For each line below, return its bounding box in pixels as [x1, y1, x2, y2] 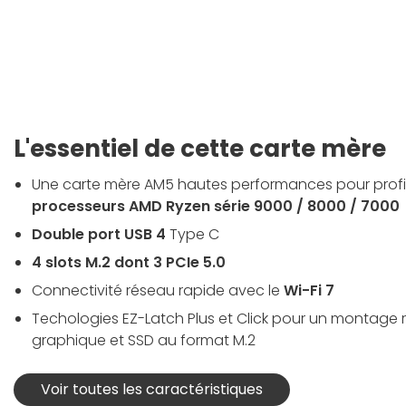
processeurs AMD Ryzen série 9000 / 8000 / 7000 [32, 195, 400, 217]
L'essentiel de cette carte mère [14, 131, 386, 165]
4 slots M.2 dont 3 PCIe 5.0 [32, 251, 226, 273]
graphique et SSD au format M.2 [32, 329, 256, 351]
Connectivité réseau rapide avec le [32, 279, 284, 301]
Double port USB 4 [32, 223, 166, 245]
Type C [166, 223, 219, 245]
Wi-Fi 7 [284, 279, 334, 301]
